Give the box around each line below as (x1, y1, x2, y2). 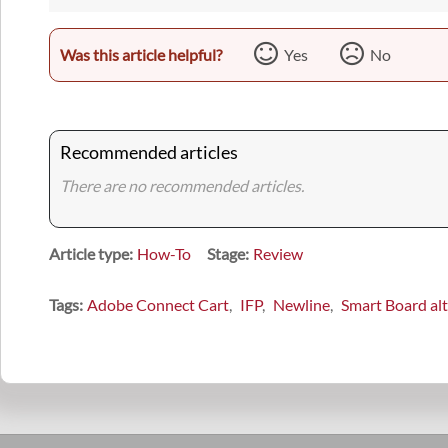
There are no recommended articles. (60, 176, 304, 196)
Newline (273, 295, 330, 315)
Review (253, 244, 303, 264)
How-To (137, 244, 191, 264)
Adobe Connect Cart (87, 295, 229, 315)
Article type (49, 244, 129, 264)
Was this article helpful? (60, 45, 222, 65)
